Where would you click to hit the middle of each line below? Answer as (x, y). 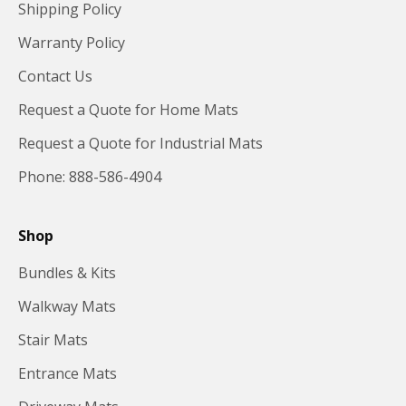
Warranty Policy (72, 42)
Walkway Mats (67, 306)
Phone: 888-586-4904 (90, 176)
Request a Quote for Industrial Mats (140, 143)
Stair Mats (53, 339)
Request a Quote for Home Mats (128, 109)
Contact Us (55, 76)
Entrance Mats (68, 373)
